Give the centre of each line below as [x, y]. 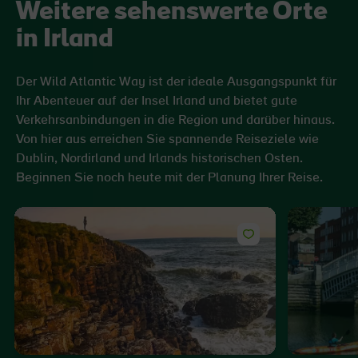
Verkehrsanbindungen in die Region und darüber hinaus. [175, 120]
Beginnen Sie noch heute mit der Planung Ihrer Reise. [169, 178]
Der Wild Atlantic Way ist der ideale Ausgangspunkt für [176, 82]
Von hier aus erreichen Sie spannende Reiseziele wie [167, 139]
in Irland [65, 40]
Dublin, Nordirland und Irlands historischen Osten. [159, 159]
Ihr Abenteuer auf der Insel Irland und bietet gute [157, 101]
